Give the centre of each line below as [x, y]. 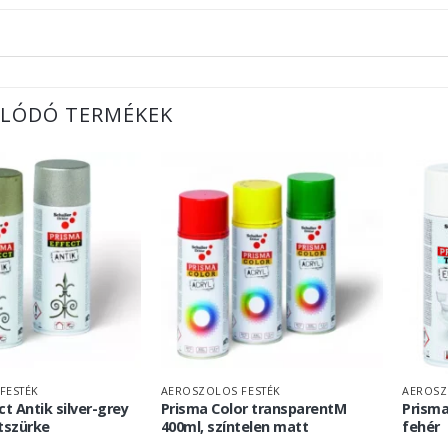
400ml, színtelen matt [234, 427]
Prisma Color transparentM [253, 409]
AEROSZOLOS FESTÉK [220, 391]
